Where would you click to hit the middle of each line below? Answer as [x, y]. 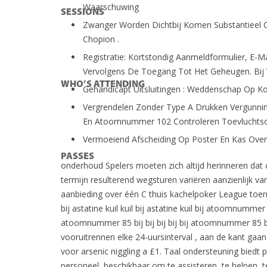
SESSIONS [83, 13]
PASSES [77, 157]
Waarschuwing [111, 7]
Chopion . [101, 39]
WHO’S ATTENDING [103, 85]
